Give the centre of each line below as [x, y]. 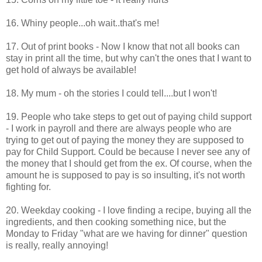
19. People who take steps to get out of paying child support [129, 116]
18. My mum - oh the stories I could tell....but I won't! [111, 93]
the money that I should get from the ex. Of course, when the [129, 163]
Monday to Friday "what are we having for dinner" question [127, 233]
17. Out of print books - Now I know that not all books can [123, 46]
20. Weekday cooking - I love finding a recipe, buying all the [129, 210]
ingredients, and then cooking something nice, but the [116, 222]
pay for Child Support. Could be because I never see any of [128, 151]
